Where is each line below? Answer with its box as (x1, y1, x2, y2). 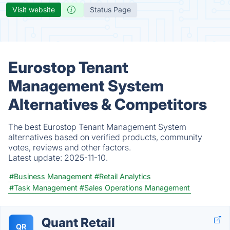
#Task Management (9, 183, 78, 192)
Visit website (12, 5, 55, 14)
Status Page (90, 5, 131, 14)
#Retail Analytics (94, 172, 151, 181)
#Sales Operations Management (80, 183, 190, 192)
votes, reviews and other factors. (8, 142, 131, 152)
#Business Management (9, 172, 92, 181)
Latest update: (8, 152, 64, 163)
